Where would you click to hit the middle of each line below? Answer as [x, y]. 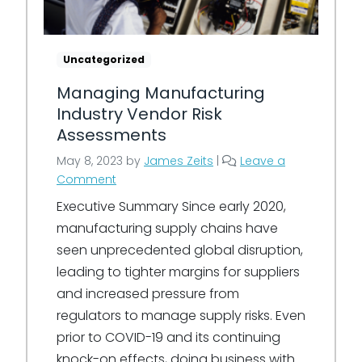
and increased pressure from [148, 293]
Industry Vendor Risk [139, 114]
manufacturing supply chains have [167, 228]
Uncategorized [103, 59]
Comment [86, 179]
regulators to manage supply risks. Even [181, 315]
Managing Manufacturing [161, 93]
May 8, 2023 [90, 160]
